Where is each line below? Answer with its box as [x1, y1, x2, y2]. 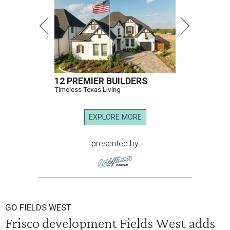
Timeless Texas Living [54, 85, 121, 94]
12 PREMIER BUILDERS [54, 76, 147, 87]
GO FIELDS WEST [5, 202, 71, 213]
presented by [91, 139, 139, 149]
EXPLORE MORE [88, 113, 142, 122]
